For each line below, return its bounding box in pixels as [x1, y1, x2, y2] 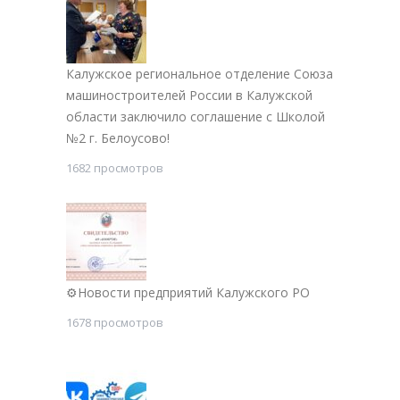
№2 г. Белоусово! [66, 129, 170, 147]
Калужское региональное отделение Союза [66, 65, 333, 83]
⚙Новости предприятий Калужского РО [66, 284, 310, 302]
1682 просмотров [66, 160, 163, 177]
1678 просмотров [66, 314, 163, 331]
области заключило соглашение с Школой [66, 108, 325, 126]
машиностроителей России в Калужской [66, 87, 312, 104]
